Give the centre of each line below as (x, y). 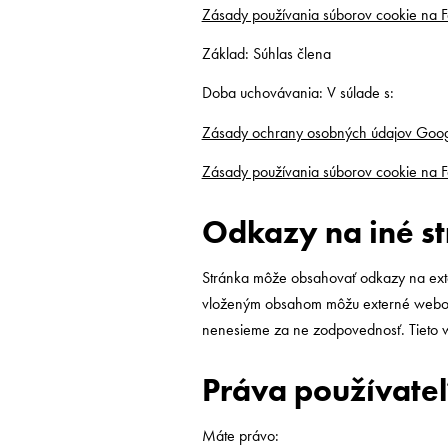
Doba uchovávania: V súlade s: (297, 93)
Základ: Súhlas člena (266, 54)
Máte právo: (240, 435)
